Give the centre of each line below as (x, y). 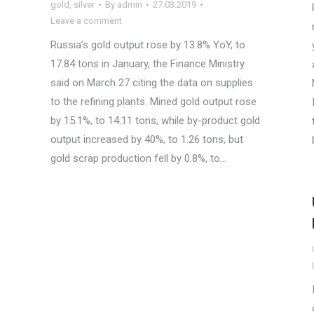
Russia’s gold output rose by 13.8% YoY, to (148, 45)
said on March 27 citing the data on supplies (152, 83)
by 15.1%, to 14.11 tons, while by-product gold (155, 121)
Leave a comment (86, 21)
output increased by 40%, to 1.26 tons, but (147, 139)
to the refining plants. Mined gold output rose (153, 102)
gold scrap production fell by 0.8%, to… (138, 158)
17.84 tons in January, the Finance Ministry (148, 64)
